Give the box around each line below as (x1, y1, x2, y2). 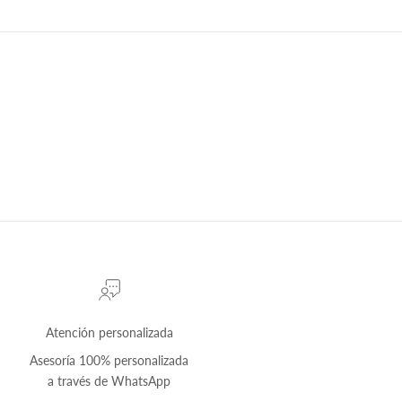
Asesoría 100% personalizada (30, 352, 189, 368)
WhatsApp (111, 372, 171, 389)
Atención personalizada (45, 324, 173, 340)
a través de (48, 372, 112, 389)
